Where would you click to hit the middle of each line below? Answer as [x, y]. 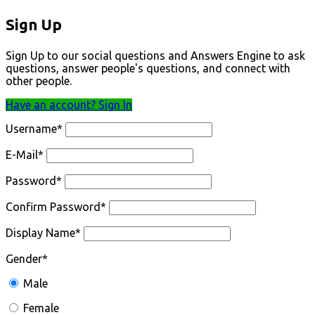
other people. [39, 81]
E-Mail [22, 155]
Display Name [40, 233]
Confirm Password [53, 207]
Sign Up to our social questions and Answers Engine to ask [155, 56]
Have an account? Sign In [69, 105]
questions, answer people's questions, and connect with [148, 68]
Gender [24, 259]
